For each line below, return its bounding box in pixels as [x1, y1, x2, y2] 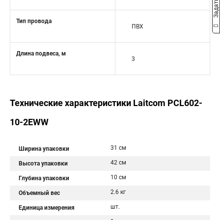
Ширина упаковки [19, 145, 69, 152]
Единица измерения [19, 204, 75, 211]
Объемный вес [19, 190, 60, 196]
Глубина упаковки [19, 175, 69, 182]
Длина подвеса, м [16, 50, 66, 57]
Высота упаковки [19, 160, 68, 167]
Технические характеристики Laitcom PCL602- [10, 98, 202, 108]
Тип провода [16, 18, 52, 25]
